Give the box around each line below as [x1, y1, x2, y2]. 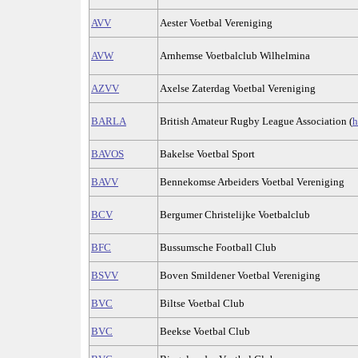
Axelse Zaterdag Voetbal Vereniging [160, 82, 316, 95]
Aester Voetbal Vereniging [160, 17, 272, 30]
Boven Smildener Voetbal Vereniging [160, 269, 320, 282]
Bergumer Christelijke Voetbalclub [160, 209, 310, 221]
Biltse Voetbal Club [160, 297, 245, 310]
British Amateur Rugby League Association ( [160, 115, 352, 128]
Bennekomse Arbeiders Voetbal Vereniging [160, 176, 344, 189]
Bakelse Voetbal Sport [160, 148, 255, 161]
